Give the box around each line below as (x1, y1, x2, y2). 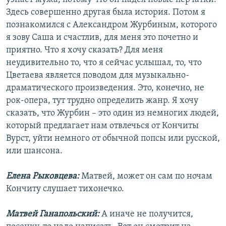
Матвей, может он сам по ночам (79, 172, 212, 182)
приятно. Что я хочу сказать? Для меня (6, 45, 163, 55)
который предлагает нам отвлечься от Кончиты (6, 121, 199, 131)
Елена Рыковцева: (6, 172, 79, 182)
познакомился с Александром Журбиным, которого (6, 20, 217, 30)
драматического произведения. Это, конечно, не (6, 83, 204, 93)
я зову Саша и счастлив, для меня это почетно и (6, 33, 198, 43)
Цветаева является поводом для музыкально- (6, 71, 189, 81)
